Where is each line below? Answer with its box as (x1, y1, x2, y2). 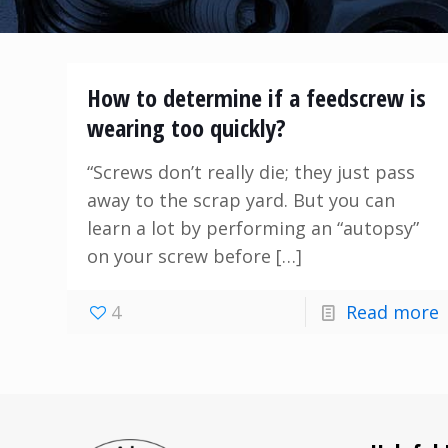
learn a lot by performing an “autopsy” (86, 216, 419, 240)
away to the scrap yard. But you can (86, 188, 395, 212)
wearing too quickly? (86, 111, 286, 144)
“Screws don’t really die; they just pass (86, 160, 415, 184)
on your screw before (86, 244, 271, 268)
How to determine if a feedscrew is (86, 81, 426, 114)
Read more (345, 300, 439, 324)
